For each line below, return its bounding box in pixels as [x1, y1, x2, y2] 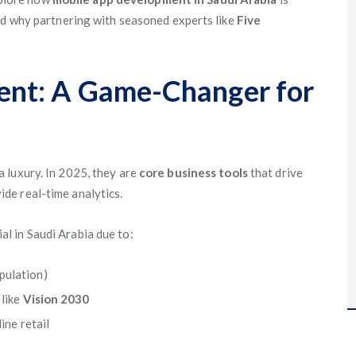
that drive [247, 165, 303, 180]
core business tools [138, 165, 248, 180]
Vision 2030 [22, 292, 90, 306]
